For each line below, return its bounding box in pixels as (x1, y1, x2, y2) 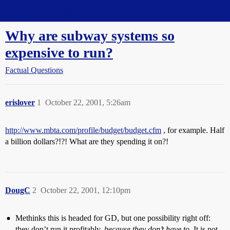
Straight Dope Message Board (5, 6, 103, 15)
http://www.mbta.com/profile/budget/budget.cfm (5, 126, 161, 135)
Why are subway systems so (5, 28, 175, 44)
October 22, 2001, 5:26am (45, 98, 130, 107)
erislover (5, 98, 35, 107)
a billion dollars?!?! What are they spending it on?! (5, 137, 168, 146)
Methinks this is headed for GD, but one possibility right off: (15, 214, 210, 222)
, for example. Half (161, 126, 224, 135)
